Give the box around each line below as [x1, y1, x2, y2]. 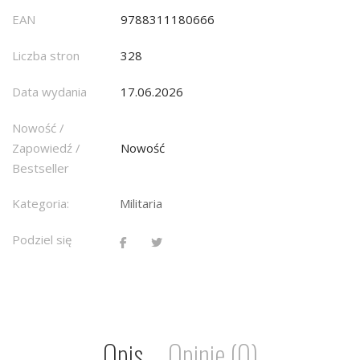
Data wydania [12, 84, 87, 100]
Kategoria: [12, 195, 69, 212]
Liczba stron [12, 47, 80, 64]
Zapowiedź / [12, 140, 80, 157]
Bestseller [12, 160, 69, 177]
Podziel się [12, 231, 72, 248]
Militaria [120, 195, 162, 212]
